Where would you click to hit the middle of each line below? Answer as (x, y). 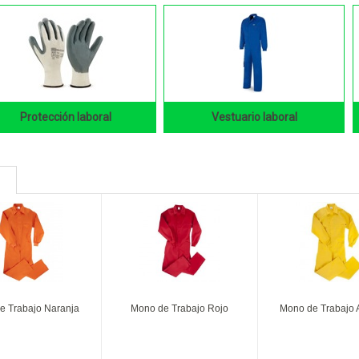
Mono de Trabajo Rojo (180, 308)
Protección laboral (65, 117)
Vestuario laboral (254, 117)
